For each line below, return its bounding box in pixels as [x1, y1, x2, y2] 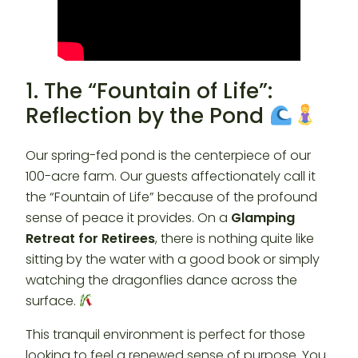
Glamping [231, 209, 295, 228]
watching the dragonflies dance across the [26, 271, 297, 290]
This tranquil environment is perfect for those [26, 325, 305, 344]
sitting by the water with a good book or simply [26, 250, 320, 269]
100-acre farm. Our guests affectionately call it [26, 167, 316, 186]
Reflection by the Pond [26, 101, 269, 131]
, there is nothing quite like [155, 229, 314, 249]
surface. [26, 292, 79, 311]
